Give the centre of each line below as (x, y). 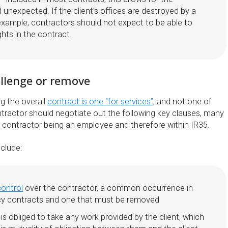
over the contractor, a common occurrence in (108, 188)
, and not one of (182, 102)
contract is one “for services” (100, 102)
